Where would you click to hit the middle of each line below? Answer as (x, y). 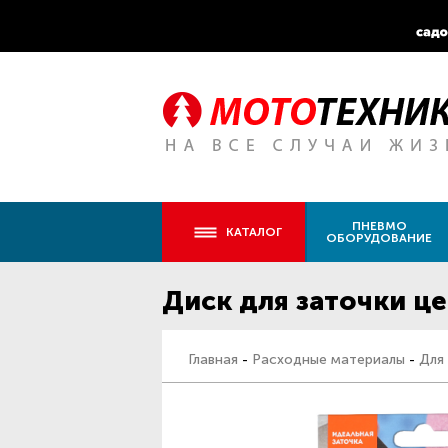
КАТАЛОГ (254, 232)
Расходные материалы (328, 359)
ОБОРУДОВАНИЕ (379, 238)
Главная (213, 359)
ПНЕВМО (379, 226)
